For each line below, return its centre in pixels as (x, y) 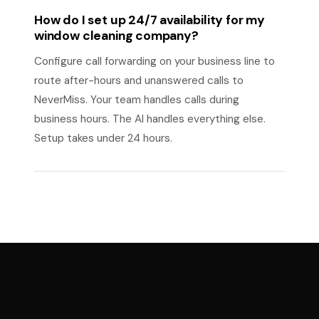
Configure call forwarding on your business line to (155, 61)
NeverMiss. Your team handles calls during (137, 100)
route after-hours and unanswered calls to (139, 80)
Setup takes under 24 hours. (103, 138)
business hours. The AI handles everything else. (150, 119)
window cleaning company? (116, 36)
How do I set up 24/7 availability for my (150, 20)
